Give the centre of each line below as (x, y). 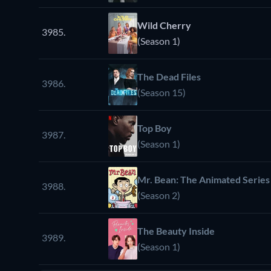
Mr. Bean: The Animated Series (204, 180)
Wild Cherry (164, 25)
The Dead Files (169, 77)
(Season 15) (162, 93)
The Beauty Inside (176, 231)
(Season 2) (159, 195)
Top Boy (155, 128)
